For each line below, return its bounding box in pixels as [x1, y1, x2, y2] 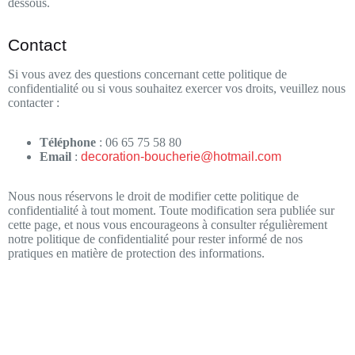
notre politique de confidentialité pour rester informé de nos [8, 231, 303, 246]
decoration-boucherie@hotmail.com [81, 149, 281, 163]
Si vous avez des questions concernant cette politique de [8, 67, 287, 81]
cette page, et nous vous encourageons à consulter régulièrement [8, 217, 327, 231]
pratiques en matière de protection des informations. [8, 246, 265, 260]
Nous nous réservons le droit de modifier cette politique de [8, 189, 299, 203]
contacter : [8, 95, 59, 109]
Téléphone [40, 135, 96, 149]
